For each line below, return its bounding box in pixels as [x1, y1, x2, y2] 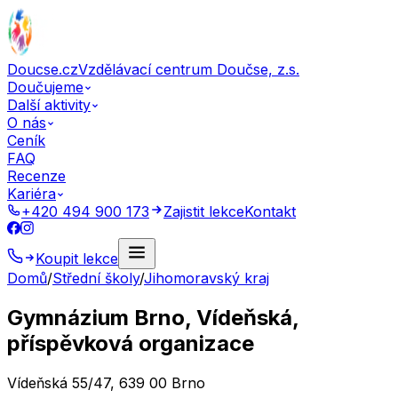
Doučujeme [7, 78, 84, 96]
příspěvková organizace [7, 330, 254, 356]
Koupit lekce [36, 250, 118, 267]
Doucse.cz [7, 60, 78, 78]
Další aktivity [7, 96, 91, 114]
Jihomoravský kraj [144, 269, 269, 287]
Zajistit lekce [163, 203, 244, 220]
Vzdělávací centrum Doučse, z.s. [78, 60, 299, 78]
